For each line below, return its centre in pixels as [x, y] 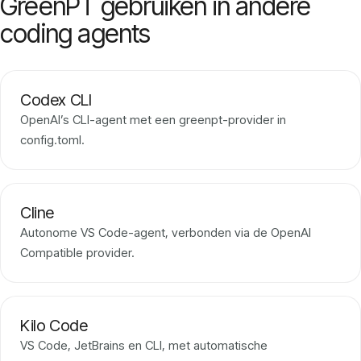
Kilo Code [54, 326]
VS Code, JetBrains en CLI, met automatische [144, 346]
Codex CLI [56, 100]
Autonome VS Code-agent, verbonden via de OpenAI [166, 233]
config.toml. [52, 140]
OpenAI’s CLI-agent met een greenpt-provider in [153, 120]
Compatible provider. [77, 253]
